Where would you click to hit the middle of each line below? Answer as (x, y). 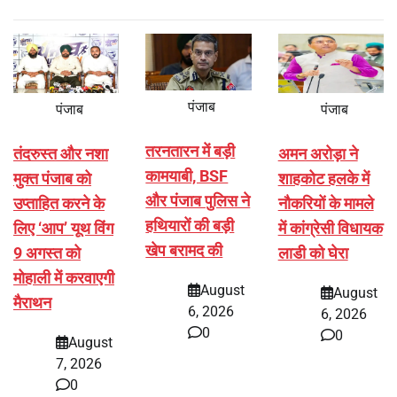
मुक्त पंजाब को (52, 179)
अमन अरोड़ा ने (318, 154)
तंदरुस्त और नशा (61, 154)
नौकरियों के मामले (326, 204)
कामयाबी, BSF (187, 175)
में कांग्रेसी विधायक (330, 229)
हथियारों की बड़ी (190, 225)
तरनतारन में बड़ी (191, 151)
